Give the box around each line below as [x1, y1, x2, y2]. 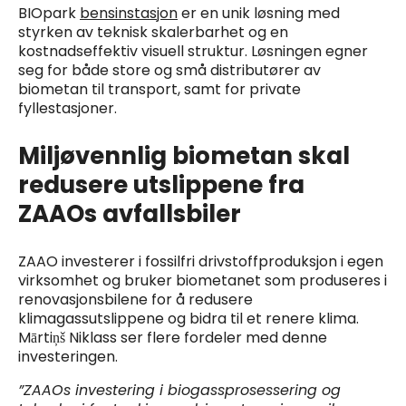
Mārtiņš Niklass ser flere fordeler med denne [18, 327, 327, 349]
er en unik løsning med [178, 3, 340, 24]
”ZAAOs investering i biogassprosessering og [18, 380, 341, 401]
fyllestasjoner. [18, 98, 117, 120]
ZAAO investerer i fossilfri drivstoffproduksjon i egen [18, 251, 383, 273]
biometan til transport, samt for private [18, 79, 301, 101]
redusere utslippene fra [18, 169, 304, 202]
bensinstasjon [80, 3, 178, 24]
